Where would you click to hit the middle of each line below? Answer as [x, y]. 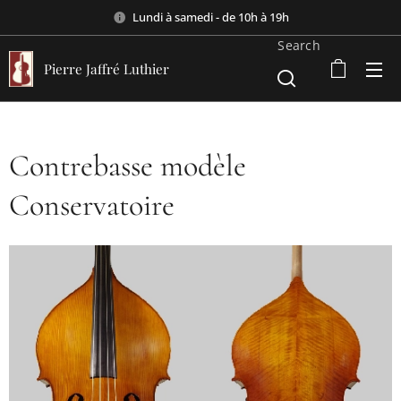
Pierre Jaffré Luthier [107, 69]
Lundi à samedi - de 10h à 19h [210, 17]
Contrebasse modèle [128, 166]
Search [299, 45]
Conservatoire [92, 205]
